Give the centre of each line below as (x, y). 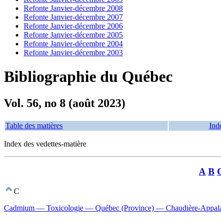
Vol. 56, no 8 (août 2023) (65, 103)
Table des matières (34, 125)
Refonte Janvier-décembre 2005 (73, 35)
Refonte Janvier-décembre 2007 (73, 17)
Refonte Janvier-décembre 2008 (73, 8)
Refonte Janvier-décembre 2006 (73, 26)
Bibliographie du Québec (88, 77)
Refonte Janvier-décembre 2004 (73, 44)
